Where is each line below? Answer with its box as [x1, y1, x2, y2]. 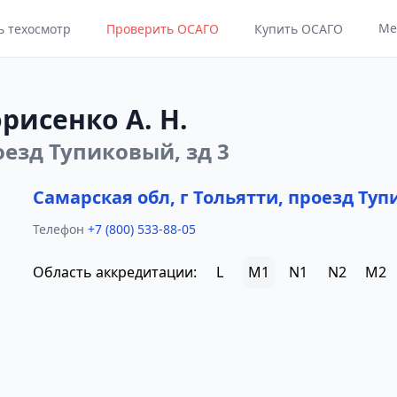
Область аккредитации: [33, 262, 198, 282]
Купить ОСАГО [253, 20, 343, 37]
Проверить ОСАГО [105, 20, 219, 37]
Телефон [33, 221, 85, 237]
